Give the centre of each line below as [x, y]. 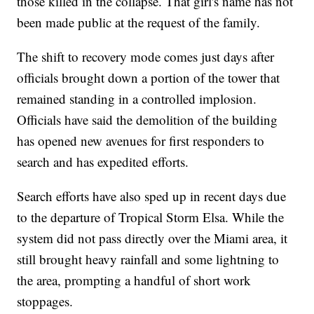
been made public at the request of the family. [139, 22]
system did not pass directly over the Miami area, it [152, 238]
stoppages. [45, 301]
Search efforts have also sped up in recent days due [152, 196]
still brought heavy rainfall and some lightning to [148, 259]
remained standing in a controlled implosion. [137, 98]
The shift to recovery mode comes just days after [146, 56]
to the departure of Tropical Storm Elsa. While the [151, 217]
